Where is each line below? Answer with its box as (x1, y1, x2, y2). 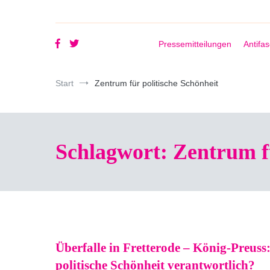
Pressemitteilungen (158, 39, 231, 49)
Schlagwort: (55, 140, 173, 164)
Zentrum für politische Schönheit (95, 78, 218, 88)
